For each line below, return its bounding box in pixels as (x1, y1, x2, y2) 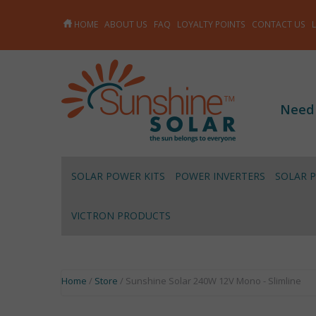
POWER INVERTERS (175, 169, 265, 183)
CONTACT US (251, 18, 305, 30)
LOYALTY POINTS (176, 18, 245, 30)
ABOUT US (104, 18, 147, 30)
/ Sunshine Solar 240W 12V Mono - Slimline (118, 274, 301, 288)
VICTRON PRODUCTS (71, 209, 171, 223)
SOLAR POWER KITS (71, 169, 165, 183)
